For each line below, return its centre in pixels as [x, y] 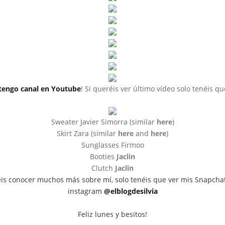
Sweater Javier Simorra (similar [104, 122]
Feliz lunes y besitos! [113, 214]
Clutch [103, 168]
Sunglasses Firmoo [113, 145]
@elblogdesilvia [131, 191]
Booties [103, 156]
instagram [86, 191]
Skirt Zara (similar [87, 133]
